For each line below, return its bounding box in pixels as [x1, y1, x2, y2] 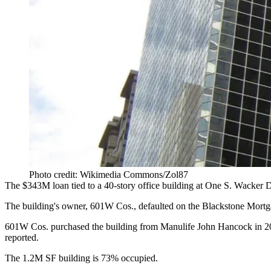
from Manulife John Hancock [140, 221, 252, 232]
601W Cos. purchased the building [5, 221, 140, 232]
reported [5, 232, 36, 243]
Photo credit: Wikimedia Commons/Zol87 [29, 169, 188, 180]
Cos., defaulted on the [114, 201, 202, 212]
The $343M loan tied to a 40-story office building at [5, 180, 205, 191]
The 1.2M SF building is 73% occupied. [5, 253, 158, 264]
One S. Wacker [205, 180, 263, 191]
